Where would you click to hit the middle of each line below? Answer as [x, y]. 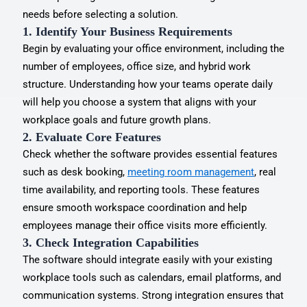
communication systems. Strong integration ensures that [153, 295]
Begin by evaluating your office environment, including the [153, 48]
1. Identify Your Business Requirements [127, 31]
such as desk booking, [75, 172]
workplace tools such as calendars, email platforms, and [151, 277]
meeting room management [191, 172]
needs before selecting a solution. [100, 14]
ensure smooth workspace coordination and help [134, 207]
